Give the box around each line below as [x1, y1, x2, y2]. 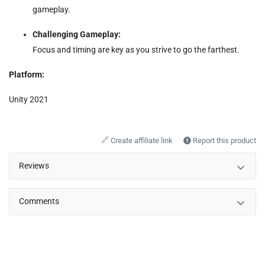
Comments [19, 196, 59, 206]
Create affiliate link [109, 135, 174, 145]
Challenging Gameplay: [33, 29, 121, 39]
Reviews [19, 161, 49, 171]
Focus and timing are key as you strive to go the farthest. [33, 44, 240, 54]
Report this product [191, 135, 256, 145]
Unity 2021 [9, 94, 49, 104]
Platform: [9, 69, 44, 79]
